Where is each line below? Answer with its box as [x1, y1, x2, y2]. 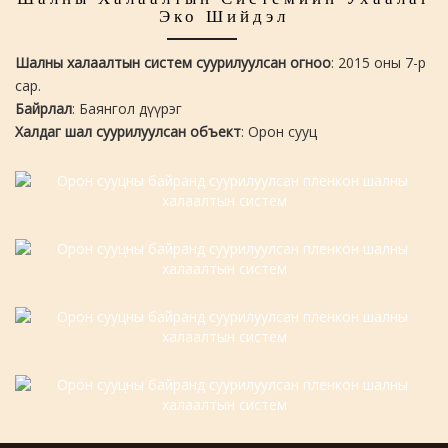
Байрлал [15, 99, 72, 119]
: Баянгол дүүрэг [72, 99, 182, 119]
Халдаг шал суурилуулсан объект [15, 122, 241, 142]
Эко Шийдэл [159, 7, 289, 27]
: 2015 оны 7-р [331, 53, 426, 73]
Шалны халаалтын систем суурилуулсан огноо [15, 53, 331, 73]
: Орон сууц [241, 122, 317, 142]
